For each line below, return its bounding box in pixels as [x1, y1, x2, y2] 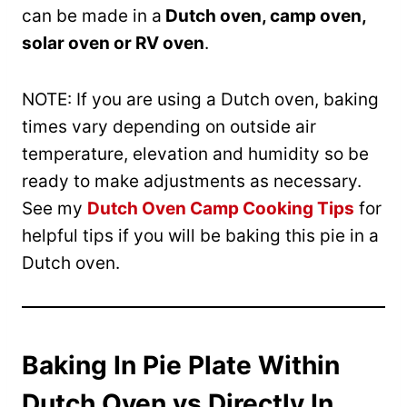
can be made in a [22, 5, 162, 27]
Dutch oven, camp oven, [162, 5, 366, 27]
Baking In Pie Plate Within [22, 350, 340, 382]
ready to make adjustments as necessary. [22, 171, 362, 193]
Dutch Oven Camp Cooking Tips [87, 198, 354, 220]
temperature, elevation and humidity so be [22, 144, 369, 165]
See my [22, 198, 87, 220]
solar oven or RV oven [22, 33, 204, 55]
